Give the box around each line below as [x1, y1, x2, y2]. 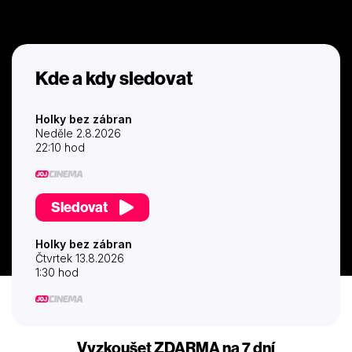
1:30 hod [35, 265, 79, 279]
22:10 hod [35, 140, 85, 154]
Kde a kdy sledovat [35, 65, 192, 90]
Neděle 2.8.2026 [35, 126, 121, 140]
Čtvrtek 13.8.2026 [35, 251, 124, 265]
